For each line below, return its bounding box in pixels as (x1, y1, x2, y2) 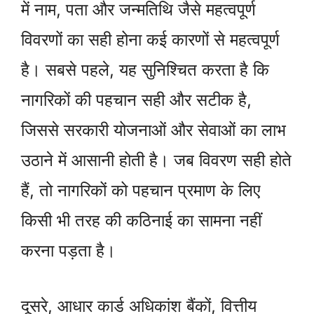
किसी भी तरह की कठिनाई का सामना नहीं (21, 210, 261, 231)
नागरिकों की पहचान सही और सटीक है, (21, 89, 252, 110)
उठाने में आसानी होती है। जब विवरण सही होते (21, 149, 292, 170)
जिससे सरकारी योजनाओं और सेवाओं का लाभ (21, 119, 286, 140)
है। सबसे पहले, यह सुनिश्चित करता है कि (21, 59, 269, 80)
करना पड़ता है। (21, 240, 116, 261)
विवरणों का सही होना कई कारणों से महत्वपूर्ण (21, 29, 280, 50)
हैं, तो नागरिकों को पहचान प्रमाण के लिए (21, 179, 260, 200)
